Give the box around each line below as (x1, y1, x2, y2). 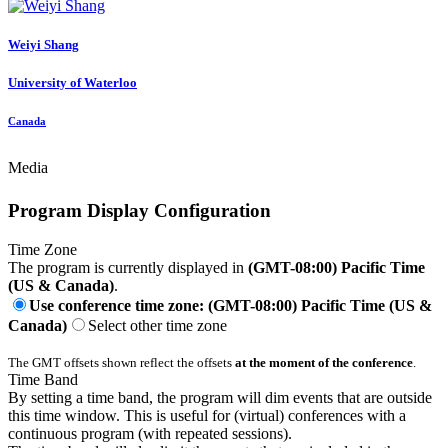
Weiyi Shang (8, 36, 79, 52)
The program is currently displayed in (8, 258, 248, 276)
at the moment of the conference (235, 354, 413, 370)
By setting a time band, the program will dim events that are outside (8, 388, 432, 406)
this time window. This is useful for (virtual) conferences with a (8, 406, 406, 424)
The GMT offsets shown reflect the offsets (8, 354, 235, 370)
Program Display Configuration (8, 199, 271, 221)
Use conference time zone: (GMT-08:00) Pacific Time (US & (29, 296, 432, 314)
